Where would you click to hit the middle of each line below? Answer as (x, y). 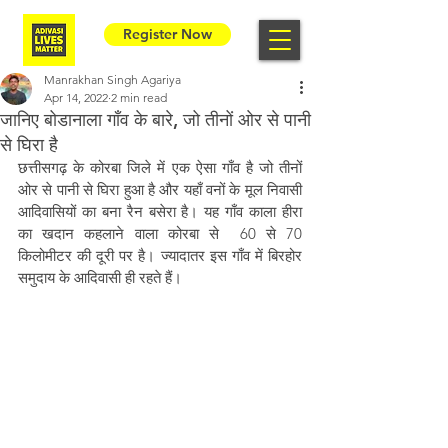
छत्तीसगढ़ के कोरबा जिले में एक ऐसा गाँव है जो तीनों (160, 167)
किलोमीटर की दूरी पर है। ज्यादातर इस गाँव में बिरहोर (160, 255)
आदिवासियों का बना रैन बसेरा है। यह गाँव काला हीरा (160, 211)
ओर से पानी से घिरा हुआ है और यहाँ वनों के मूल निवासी (160, 189)
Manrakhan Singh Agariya (112, 79)
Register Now (167, 34)
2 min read (139, 97)
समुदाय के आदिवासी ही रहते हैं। (102, 277)
